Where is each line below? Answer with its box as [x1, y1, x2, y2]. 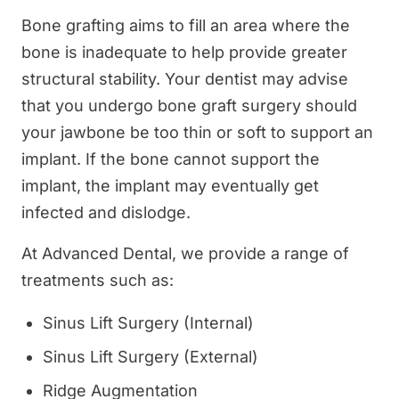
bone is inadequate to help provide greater [21, 42, 347, 61]
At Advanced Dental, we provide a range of [21, 243, 349, 263]
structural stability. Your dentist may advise [21, 69, 348, 88]
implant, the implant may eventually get [21, 175, 319, 195]
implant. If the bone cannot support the [21, 149, 320, 168]
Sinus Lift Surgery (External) [43, 346, 258, 366]
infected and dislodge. [21, 202, 191, 222]
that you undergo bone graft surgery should [21, 95, 357, 115]
